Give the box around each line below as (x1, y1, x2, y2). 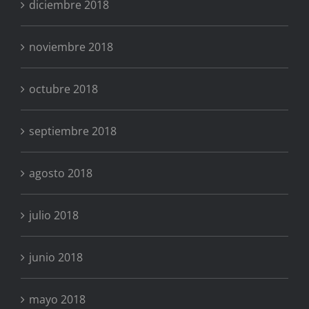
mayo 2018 (29, 291, 86, 307)
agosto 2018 (29, 165, 92, 181)
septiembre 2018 (29, 123, 117, 139)
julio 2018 (29, 207, 79, 223)
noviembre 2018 (29, 39, 113, 54)
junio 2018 (29, 249, 83, 265)
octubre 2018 (29, 81, 98, 97)
